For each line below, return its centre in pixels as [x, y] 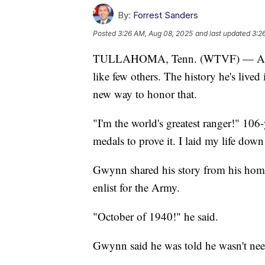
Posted [105, 33]
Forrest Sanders [166, 15]
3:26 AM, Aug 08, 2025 [155, 33]
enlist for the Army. [136, 187]
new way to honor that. [145, 93]
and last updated [223, 33]
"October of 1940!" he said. [156, 216]
